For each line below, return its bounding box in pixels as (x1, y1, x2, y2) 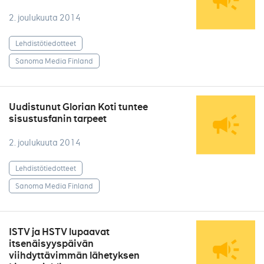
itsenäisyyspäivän (9, 237, 94, 250)
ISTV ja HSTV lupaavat (9, 226, 110, 238)
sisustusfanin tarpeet (9, 113, 107, 125)
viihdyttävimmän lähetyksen (9, 249, 140, 262)
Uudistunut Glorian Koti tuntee (9, 101, 148, 113)
